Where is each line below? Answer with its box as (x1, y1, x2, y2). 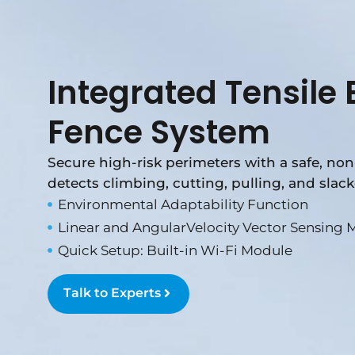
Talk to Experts (63, 285, 161, 300)
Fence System (48, 110, 270, 155)
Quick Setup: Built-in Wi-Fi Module (57, 242, 292, 258)
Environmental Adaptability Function (57, 197, 308, 212)
